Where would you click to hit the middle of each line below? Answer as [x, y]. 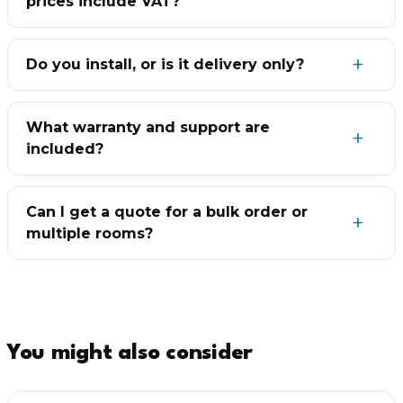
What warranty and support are [148, 127]
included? [65, 148]
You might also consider [130, 353]
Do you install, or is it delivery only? [165, 64]
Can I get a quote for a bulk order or [167, 211]
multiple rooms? [90, 233]
